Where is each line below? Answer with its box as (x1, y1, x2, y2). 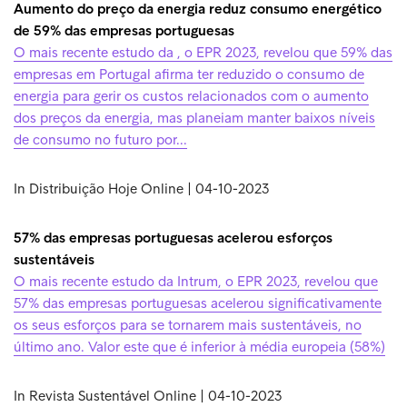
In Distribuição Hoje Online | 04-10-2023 (14, 180, 269, 197)
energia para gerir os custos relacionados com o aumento (14, 87, 369, 104)
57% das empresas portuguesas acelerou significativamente (14, 294, 382, 312)
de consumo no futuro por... (14, 131, 187, 148)
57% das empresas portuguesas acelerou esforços (14, 229, 333, 246)
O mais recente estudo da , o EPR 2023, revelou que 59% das (14, 44, 392, 61)
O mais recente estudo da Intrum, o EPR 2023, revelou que (14, 273, 378, 290)
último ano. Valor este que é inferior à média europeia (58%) (14, 338, 385, 355)
